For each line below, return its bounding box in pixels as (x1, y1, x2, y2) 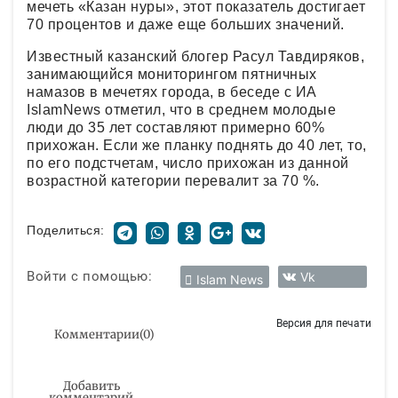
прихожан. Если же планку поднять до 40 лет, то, (27, 137, 367, 153)
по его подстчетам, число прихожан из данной (27, 155, 349, 171)
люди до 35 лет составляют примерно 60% (27, 119, 324, 135)
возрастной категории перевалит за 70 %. (27, 172, 320, 188)
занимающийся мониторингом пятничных (27, 66, 317, 82)
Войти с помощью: (27, 268, 152, 284)
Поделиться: (27, 222, 105, 237)
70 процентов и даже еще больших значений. (27, 16, 345, 32)
